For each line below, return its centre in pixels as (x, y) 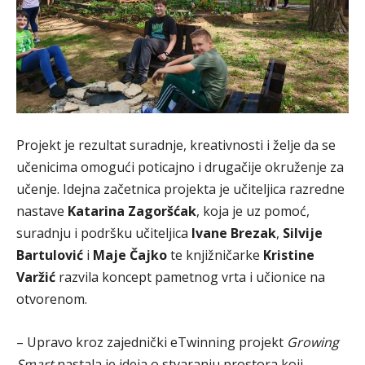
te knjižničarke (215, 255)
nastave (42, 211)
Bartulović (50, 255)
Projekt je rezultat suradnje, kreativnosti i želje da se (176, 145)
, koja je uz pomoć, (253, 211)
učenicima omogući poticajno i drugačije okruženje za (180, 167)
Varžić (36, 277)
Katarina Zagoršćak (132, 211)
